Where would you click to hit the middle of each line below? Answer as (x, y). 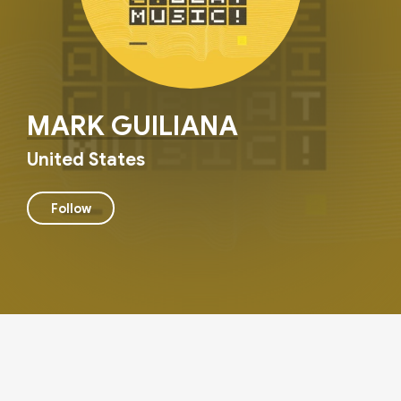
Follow (71, 208)
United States (86, 160)
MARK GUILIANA (132, 127)
